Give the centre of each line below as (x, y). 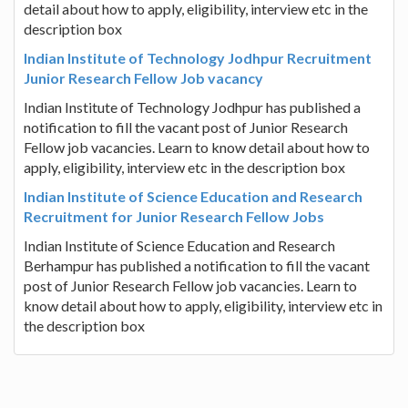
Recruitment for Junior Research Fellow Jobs (174, 216)
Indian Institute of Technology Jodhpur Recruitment (198, 57)
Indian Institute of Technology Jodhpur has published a (192, 107)
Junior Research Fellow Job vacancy (143, 77)
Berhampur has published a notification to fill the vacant (197, 265)
